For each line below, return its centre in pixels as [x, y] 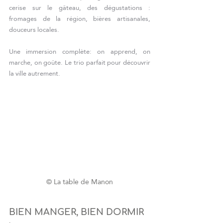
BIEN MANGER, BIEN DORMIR [78, 212]
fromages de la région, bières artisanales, [80, 19]
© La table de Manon [80, 181]
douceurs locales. [34, 30]
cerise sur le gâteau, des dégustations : [80, 8]
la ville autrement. [35, 73]
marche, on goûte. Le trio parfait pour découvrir [80, 62]
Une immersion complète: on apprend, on [80, 52]
